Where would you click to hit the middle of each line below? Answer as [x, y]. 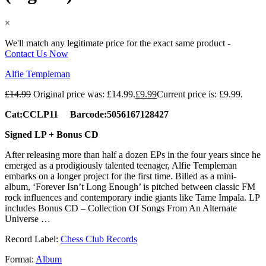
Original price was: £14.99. [84, 94]
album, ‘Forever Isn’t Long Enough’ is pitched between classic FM [130, 186]
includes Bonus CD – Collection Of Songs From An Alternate [121, 208]
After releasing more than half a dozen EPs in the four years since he [133, 154]
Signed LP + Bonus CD [52, 134]
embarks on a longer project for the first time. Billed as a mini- [121, 176]
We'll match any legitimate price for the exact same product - [118, 43]
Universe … [28, 218]
